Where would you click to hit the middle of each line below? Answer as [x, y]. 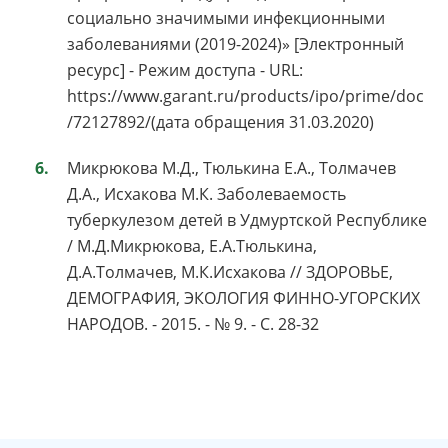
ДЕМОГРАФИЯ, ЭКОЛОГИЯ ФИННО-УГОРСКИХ [243, 298]
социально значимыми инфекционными [226, 18]
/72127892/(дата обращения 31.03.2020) [220, 122]
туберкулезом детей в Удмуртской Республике [247, 220]
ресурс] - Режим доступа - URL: [185, 70]
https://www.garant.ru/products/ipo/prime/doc [245, 96]
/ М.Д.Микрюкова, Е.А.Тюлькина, [192, 246]
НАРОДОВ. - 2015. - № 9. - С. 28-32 [193, 324]
